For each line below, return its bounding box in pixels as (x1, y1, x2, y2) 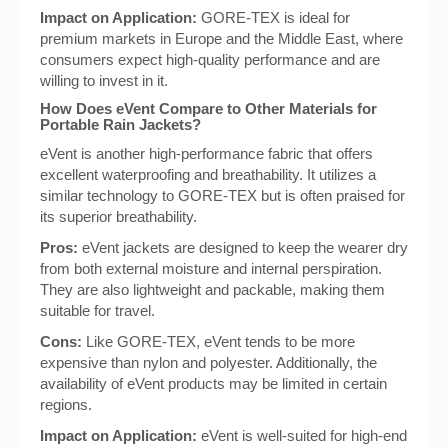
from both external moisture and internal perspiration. (40, 260, 382, 277)
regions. (40, 396, 92, 413)
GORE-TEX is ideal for (197, 9, 350, 26)
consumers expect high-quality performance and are (40, 51, 380, 68)
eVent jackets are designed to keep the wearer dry (78, 239, 408, 256)
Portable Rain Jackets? (40, 116, 201, 133)
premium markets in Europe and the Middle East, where (40, 30, 403, 47)
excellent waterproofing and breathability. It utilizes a (40, 166, 376, 183)
